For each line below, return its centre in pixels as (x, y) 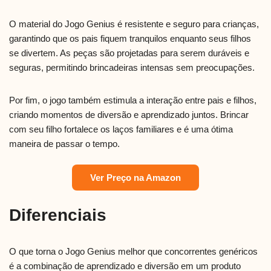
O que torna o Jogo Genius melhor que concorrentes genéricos (133, 252)
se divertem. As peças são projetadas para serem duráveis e (129, 53)
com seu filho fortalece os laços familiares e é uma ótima (121, 129)
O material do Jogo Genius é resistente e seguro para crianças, (134, 24)
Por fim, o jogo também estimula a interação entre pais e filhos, (133, 100)
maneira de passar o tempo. (64, 144)
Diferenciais (58, 215)
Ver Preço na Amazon (135, 178)
